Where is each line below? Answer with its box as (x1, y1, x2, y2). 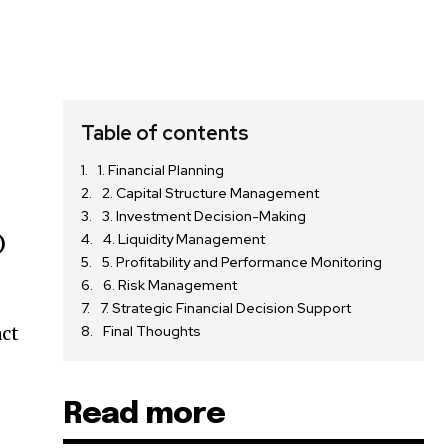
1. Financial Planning (98, 161, 225, 180)
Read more (63, 399, 226, 431)
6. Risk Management (103, 276, 238, 295)
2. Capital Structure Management (102, 184, 320, 203)
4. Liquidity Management (103, 230, 266, 249)
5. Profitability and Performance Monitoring (102, 253, 383, 272)
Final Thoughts (103, 322, 202, 341)
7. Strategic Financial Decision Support (100, 299, 352, 318)
